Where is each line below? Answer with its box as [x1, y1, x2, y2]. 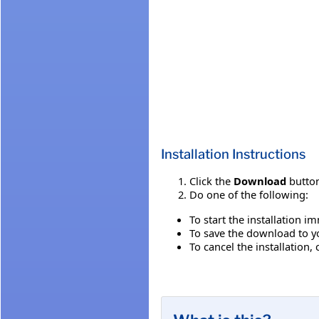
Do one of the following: [189, 187, 308, 202]
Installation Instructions [161, 145, 305, 162]
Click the [189, 173, 234, 188]
